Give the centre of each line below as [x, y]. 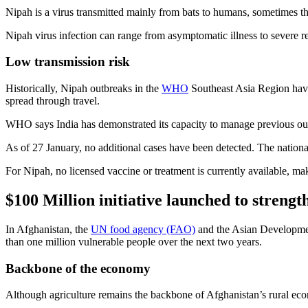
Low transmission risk [68, 62]
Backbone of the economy [78, 268]
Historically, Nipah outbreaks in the [84, 89]
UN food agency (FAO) [143, 229]
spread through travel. [53, 101]
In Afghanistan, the [48, 229]
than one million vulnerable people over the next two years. [134, 242]
